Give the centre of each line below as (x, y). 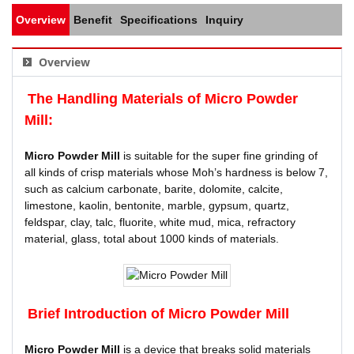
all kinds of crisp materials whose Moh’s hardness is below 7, (176, 172)
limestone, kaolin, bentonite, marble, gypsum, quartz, (157, 205)
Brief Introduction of (98, 314)
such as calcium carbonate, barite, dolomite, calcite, (154, 189)
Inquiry (224, 20)
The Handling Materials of (116, 99)
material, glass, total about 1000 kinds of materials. (152, 239)
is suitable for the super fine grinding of (219, 156)
